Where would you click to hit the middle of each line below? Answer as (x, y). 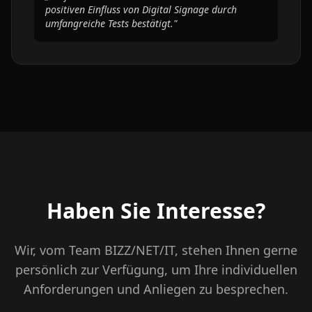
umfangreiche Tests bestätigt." (111, 23)
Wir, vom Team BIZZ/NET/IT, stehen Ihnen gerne (156, 250)
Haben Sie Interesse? (156, 211)
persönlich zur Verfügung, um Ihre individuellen (156, 270)
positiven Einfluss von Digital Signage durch (141, 9)
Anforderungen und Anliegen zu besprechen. (156, 289)
